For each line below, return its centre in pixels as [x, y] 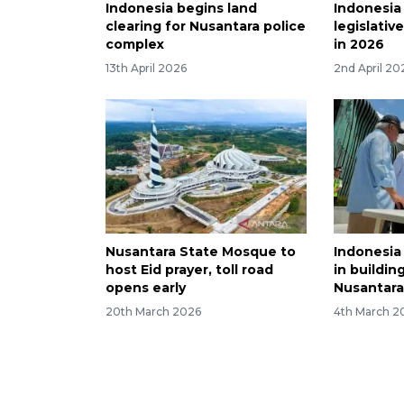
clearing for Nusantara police [206, 27]
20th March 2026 [153, 311]
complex [135, 45]
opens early [146, 287]
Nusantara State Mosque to [201, 251]
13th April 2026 [146, 68]
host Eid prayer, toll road [189, 269]
